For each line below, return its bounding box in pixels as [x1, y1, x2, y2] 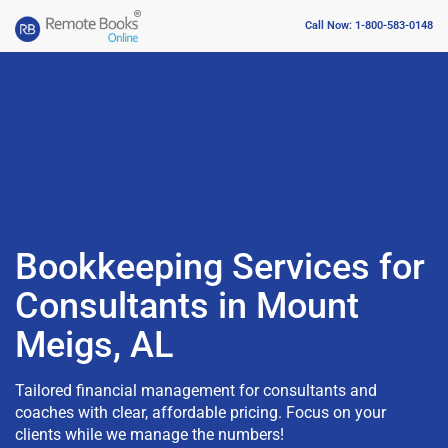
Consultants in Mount [15, 284, 359, 327]
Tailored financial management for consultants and [15, 380, 377, 400]
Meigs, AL [15, 323, 173, 366]
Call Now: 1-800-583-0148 [305, 19, 433, 33]
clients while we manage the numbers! [15, 424, 284, 444]
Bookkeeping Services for [15, 245, 425, 288]
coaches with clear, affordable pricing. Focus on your [15, 402, 386, 422]
